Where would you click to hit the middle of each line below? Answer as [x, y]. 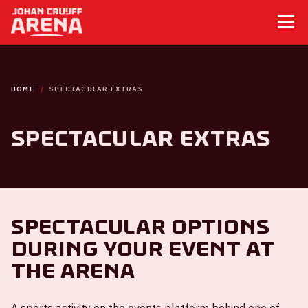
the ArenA [73, 271]
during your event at [143, 249]
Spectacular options [140, 227]
